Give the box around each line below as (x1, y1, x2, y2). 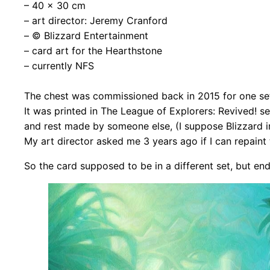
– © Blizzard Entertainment (24, 29, 148, 42)
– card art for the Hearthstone (24, 44, 162, 57)
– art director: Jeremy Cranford (24, 14, 168, 27)
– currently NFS (24, 59, 94, 72)
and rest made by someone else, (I (24, 119, 181, 132)
